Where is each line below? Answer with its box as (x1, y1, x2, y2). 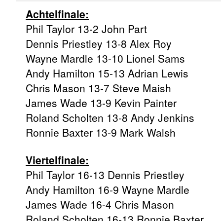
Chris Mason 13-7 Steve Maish (26, 80, 171, 95)
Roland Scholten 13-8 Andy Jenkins (26, 110, 194, 125)
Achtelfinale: (26, 6, 89, 21)
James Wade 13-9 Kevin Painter (26, 95, 177, 110)
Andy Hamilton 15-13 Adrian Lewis (26, 65, 188, 80)
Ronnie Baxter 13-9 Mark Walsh (26, 124, 176, 140)
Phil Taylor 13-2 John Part (26, 21, 147, 36)
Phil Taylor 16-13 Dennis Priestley (26, 167, 184, 182)
